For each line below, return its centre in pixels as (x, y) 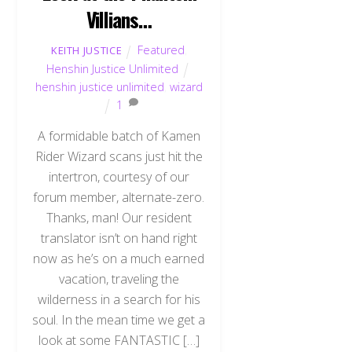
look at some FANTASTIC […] (119, 340)
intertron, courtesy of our (119, 176)
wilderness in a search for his (119, 299)
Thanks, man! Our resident (119, 217)
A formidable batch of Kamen (119, 136)
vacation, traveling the (119, 279)
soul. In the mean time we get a (119, 319)
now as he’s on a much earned (119, 258)
